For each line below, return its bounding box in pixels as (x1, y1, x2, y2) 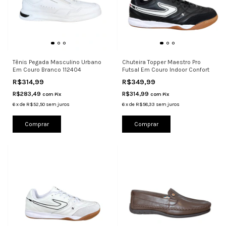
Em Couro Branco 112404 (13, 66, 81, 74)
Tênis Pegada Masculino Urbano (13, 59, 101, 66)
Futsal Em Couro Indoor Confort (122, 66, 209, 74)
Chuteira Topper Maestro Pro (122, 59, 201, 66)
